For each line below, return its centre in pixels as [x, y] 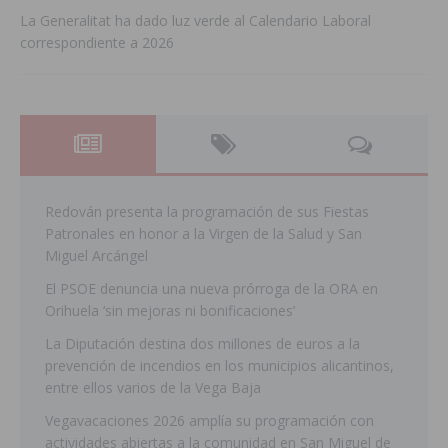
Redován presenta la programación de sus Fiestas [207, 212]
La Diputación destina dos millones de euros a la [202, 344]
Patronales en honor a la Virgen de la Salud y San [203, 234]
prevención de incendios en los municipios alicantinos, [219, 366]
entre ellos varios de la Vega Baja [153, 388]
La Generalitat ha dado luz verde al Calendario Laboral [195, 21]
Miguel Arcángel [96, 256]
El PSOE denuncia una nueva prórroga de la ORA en [211, 289]
